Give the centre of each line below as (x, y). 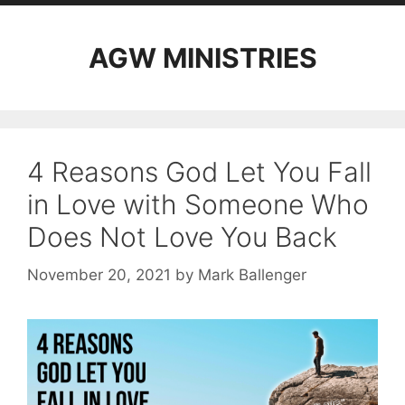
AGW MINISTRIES (202, 58)
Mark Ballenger (252, 274)
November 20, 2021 (99, 274)
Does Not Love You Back (182, 237)
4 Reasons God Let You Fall (199, 172)
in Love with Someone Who (198, 204)
